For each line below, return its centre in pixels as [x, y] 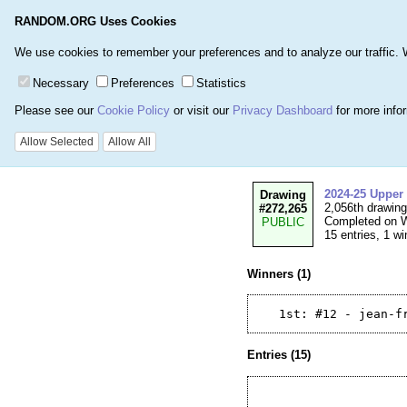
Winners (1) [279, 273]
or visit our [201, 111]
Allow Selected [57, 142]
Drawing [283, 194]
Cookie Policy [134, 111]
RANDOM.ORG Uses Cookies [95, 21]
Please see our [56, 111]
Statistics [221, 84]
